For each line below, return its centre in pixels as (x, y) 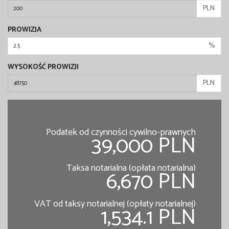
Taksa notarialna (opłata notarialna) (131, 168)
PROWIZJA (25, 30)
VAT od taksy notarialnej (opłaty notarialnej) (115, 204)
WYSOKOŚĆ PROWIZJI (43, 67)
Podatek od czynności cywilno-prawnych (121, 133)
